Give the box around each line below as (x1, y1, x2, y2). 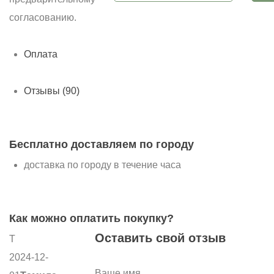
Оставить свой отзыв (95, 231, 226, 245)
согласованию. (9, 12, 76, 23)
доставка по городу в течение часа (24, 160, 181, 170)
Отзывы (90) (24, 86, 80, 96)
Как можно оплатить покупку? (9, 212, 174, 224)
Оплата (24, 49, 57, 59)
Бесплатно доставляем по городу (9, 138, 194, 150)
